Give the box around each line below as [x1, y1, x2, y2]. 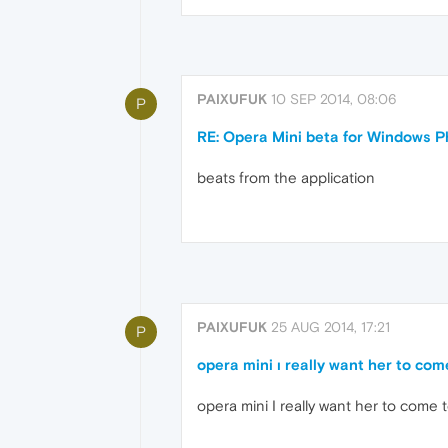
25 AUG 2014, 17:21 [271, 318, 390, 335]
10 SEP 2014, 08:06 [271, 91, 397, 108]
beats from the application [197, 169, 375, 187]
